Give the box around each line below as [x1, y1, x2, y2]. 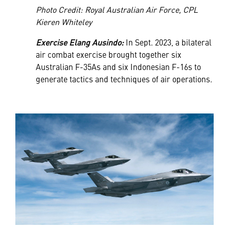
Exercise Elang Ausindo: [36, 36, 124, 48]
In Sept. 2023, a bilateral [124, 36, 212, 48]
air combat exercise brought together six [36, 48, 181, 60]
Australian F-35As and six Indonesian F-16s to [36, 60, 201, 72]
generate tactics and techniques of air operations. [36, 73, 212, 84]
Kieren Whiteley [36, 15, 92, 27]
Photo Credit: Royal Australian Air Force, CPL [36, 3, 198, 15]
